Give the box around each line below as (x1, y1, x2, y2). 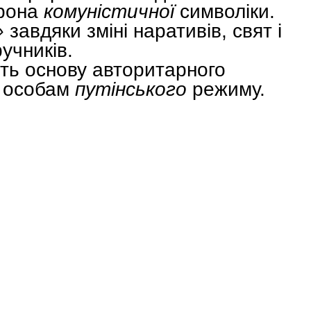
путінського (75, 77, 192, 100)
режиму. (192, 77, 265, 100)
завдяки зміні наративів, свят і (4, 19, 282, 42)
